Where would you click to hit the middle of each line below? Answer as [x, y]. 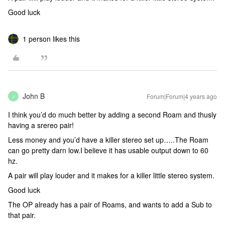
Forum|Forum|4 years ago [182, 96]
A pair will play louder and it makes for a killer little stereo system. [111, 175]
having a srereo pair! [41, 125]
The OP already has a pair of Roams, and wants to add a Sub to [110, 204]
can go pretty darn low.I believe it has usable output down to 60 [108, 150]
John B [34, 96]
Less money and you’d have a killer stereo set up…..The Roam [108, 140]
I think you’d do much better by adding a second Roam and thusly [112, 115]
